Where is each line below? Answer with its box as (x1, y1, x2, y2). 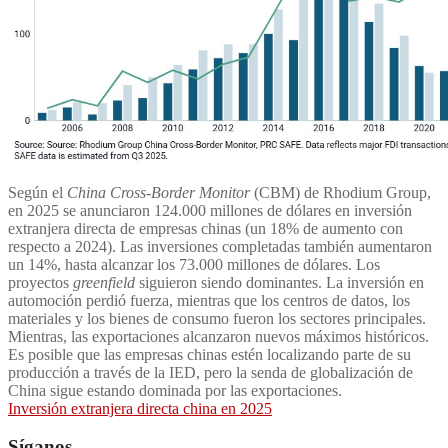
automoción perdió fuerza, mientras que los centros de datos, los (8, 291, 410, 309)
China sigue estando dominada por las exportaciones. (8, 381, 342, 399)
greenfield (73, 273, 135, 291)
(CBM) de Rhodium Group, (250, 183, 431, 201)
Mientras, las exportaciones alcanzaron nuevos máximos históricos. (8, 327, 429, 345)
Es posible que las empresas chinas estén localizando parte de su (8, 345, 411, 363)
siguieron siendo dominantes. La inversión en (135, 273, 424, 291)
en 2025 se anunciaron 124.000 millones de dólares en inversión (8, 201, 412, 219)
